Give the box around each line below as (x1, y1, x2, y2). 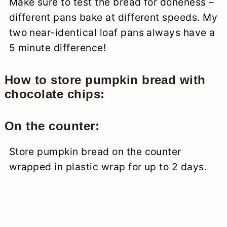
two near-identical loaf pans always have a (9, 26, 215, 39)
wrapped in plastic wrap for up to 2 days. (9, 160, 207, 173)
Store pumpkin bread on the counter (9, 145, 181, 158)
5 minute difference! (9, 41, 106, 54)
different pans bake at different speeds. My (9, 11, 218, 23)
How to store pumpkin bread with (4, 72, 206, 87)
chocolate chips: (4, 87, 105, 101)
